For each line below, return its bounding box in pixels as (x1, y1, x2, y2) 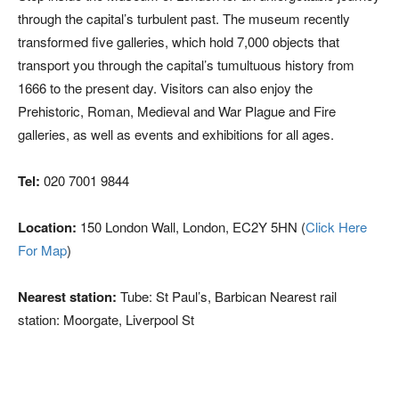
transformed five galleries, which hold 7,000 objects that (18, 32, 339, 51)
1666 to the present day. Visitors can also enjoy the (18, 78, 313, 97)
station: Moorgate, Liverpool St (18, 310, 194, 329)
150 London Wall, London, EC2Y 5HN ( (77, 217, 305, 236)
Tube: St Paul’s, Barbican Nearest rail (117, 287, 337, 305)
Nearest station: (18, 287, 117, 306)
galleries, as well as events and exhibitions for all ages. (18, 125, 334, 143)
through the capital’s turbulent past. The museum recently (18, 9, 350, 28)
